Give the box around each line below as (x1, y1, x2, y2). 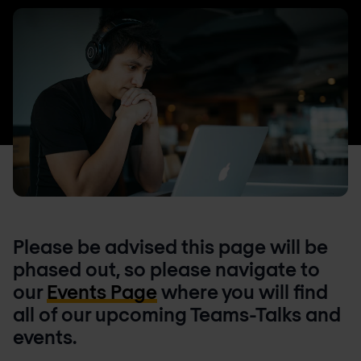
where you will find (157, 280, 328, 303)
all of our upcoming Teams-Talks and (13, 302, 341, 326)
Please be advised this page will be (13, 234, 328, 258)
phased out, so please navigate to (13, 257, 320, 280)
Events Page (47, 280, 157, 303)
